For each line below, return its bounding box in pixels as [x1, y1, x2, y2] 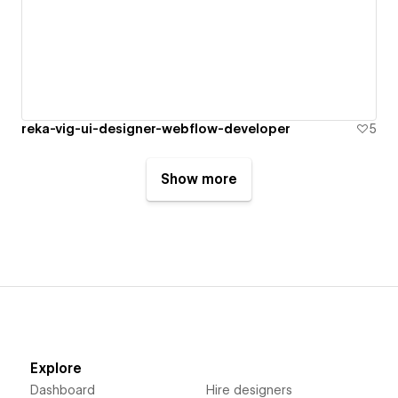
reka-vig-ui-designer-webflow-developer [21, 121, 291, 136]
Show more [161, 171, 237, 187]
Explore [29, 360, 82, 377]
